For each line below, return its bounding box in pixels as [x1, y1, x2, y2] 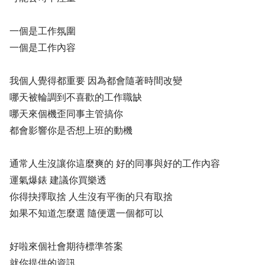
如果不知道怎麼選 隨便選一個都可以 [9, 208, 163, 218]
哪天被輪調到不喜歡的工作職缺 [9, 92, 142, 102]
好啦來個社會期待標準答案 [9, 241, 123, 251]
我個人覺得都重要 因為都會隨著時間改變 [9, 76, 182, 86]
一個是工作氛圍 [9, 26, 76, 36]
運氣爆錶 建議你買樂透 [9, 175, 106, 185]
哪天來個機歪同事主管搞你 [9, 109, 123, 119]
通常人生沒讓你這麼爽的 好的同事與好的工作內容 [9, 159, 220, 169]
